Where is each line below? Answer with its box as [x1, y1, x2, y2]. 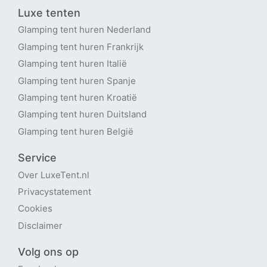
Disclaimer [18, 219, 63, 231]
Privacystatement [18, 185, 91, 197]
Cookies [18, 203, 52, 215]
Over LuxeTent [18, 169, 79, 181]
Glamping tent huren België [18, 125, 133, 137]
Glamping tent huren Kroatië [18, 91, 137, 103]
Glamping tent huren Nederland [18, 24, 151, 36]
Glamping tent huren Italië [18, 58, 127, 70]
